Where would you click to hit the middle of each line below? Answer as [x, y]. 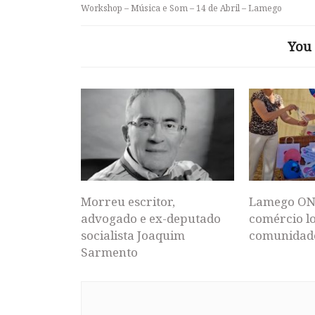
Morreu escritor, [128, 201]
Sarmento [109, 252]
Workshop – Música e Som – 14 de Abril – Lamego [181, 8]
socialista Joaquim [133, 235]
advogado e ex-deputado [151, 218]
